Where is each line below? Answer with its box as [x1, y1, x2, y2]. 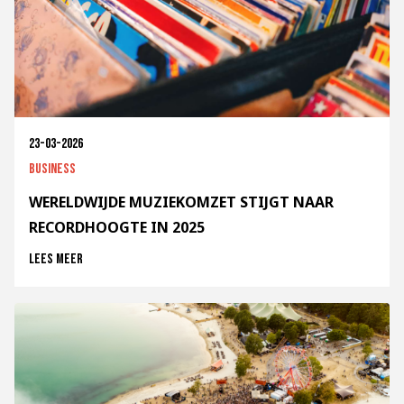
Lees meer [29, 251, 83, 269]
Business [29, 161, 76, 179]
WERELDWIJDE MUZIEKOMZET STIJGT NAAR [29, 192, 334, 213]
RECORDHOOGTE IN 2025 [29, 217, 205, 238]
